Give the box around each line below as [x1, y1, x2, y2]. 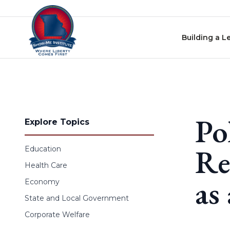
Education [25, 144, 61, 154]
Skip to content [4, 5, 67, 15]
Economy [25, 177, 60, 186]
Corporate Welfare [25, 210, 90, 219]
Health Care [25, 161, 67, 170]
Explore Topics [25, 117, 89, 127]
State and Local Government [25, 194, 129, 203]
